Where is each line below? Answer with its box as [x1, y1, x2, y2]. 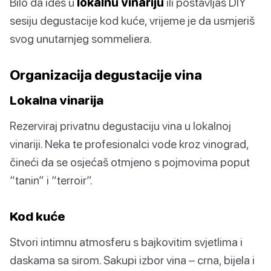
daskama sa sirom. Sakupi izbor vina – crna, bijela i [10, 253, 255, 267]
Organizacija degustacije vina [10, 67, 202, 83]
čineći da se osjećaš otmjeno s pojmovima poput [10, 155, 250, 169]
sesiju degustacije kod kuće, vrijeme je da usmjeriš [10, 13, 255, 28]
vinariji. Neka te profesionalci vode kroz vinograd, [10, 137, 249, 151]
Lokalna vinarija [10, 93, 103, 108]
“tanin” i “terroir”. [10, 173, 93, 188]
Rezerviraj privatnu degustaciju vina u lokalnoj [10, 119, 231, 133]
